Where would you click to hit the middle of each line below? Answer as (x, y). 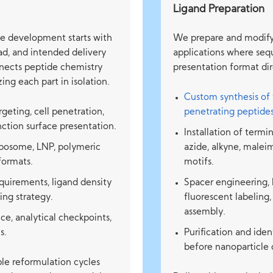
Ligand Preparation (219, 9)
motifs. (199, 162)
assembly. (205, 212)
